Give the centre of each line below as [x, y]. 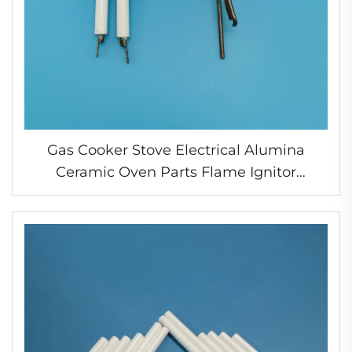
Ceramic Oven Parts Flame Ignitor [176, 172]
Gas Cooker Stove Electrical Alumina [176, 150]
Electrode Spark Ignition [176, 194]
